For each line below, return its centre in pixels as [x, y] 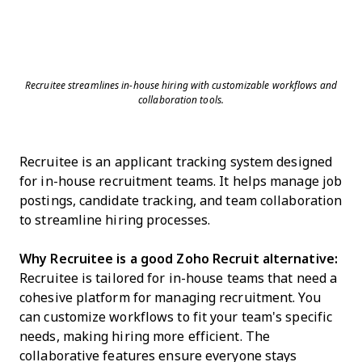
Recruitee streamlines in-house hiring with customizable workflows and [181, 86]
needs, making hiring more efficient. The [145, 337]
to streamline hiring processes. [115, 220]
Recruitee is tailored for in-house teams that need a [179, 278]
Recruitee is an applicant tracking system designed [176, 162]
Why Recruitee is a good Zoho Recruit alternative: [179, 259]
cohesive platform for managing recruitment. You [170, 298]
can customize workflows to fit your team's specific [176, 317]
